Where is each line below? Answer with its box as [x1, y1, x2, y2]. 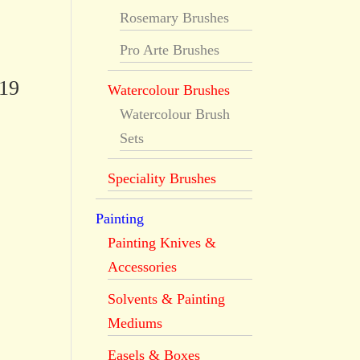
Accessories [108, 259, 178, 275]
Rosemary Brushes [120, 10, 230, 26]
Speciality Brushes [108, 170, 217, 186]
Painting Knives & [108, 235, 217, 251]
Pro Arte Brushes [120, 42, 220, 58]
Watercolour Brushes [108, 82, 231, 98]
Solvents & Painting [108, 291, 226, 307]
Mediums [108, 315, 163, 331]
